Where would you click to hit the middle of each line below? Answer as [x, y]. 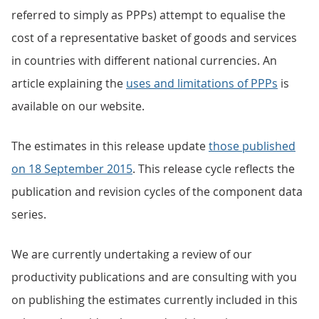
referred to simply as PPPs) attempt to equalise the [148, 15]
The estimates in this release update [110, 146]
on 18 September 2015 [72, 169]
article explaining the [69, 83]
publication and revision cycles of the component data [157, 192]
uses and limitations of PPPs [202, 83]
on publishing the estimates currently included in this [155, 300]
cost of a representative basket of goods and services [154, 38]
